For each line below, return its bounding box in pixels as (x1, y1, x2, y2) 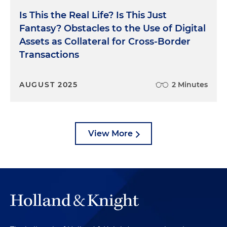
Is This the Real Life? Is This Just (19, 9, 167, 21)
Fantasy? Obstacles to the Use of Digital (19, 22, 206, 34)
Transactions (19, 49, 79, 60)
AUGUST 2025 (19, 80, 78, 89)
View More (88, 128, 133, 138)
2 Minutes (172, 80, 208, 89)
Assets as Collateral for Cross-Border (19, 35, 191, 47)
